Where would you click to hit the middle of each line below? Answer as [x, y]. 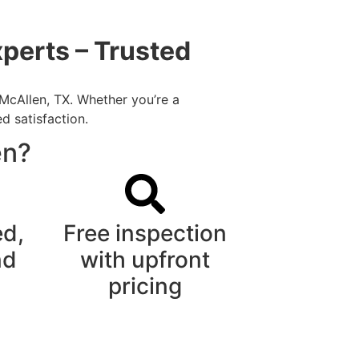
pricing [145, 286]
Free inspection [145, 233]
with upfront [145, 259]
